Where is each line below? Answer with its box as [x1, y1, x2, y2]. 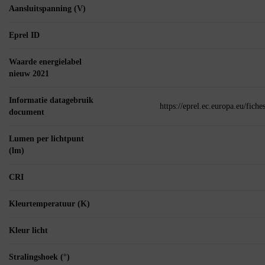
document [9, 108, 44, 117]
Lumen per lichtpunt [9, 134, 84, 144]
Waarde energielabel [9, 57, 82, 67]
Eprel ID [9, 31, 40, 40]
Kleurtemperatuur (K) [9, 199, 90, 209]
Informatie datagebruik [9, 96, 93, 105]
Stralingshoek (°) [9, 253, 70, 262]
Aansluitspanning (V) [9, 4, 86, 14]
